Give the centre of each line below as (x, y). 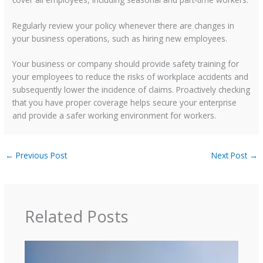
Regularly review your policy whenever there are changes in (124, 25)
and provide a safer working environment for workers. (114, 116)
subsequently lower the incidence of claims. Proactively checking (131, 90)
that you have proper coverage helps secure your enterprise (125, 103)
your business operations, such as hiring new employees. (120, 38)
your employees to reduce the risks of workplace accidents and (131, 77)
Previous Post (41, 156)
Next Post (230, 156)
